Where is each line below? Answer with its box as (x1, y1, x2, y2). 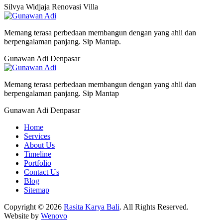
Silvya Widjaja (4, 2, 52, 11)
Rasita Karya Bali (64, 202, 119, 211)
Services (24, 131, 50, 140)
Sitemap (24, 185, 49, 194)
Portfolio (24, 158, 51, 167)
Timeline (24, 149, 51, 158)
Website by (4, 211, 41, 220)
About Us (24, 140, 55, 149)
